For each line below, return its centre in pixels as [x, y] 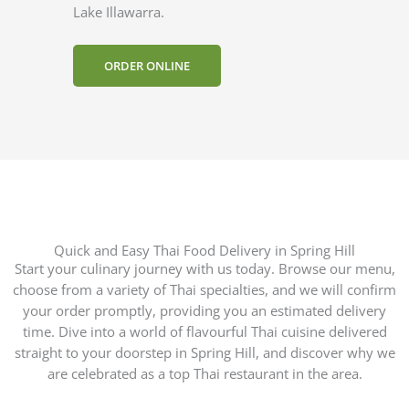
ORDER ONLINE [147, 65]
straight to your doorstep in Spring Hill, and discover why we [204, 352]
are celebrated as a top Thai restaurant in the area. [204, 373]
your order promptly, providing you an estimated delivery [204, 310]
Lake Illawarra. [119, 12]
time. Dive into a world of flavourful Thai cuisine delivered [204, 331]
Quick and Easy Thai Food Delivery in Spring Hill [204, 250]
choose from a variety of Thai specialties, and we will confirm [204, 289]
